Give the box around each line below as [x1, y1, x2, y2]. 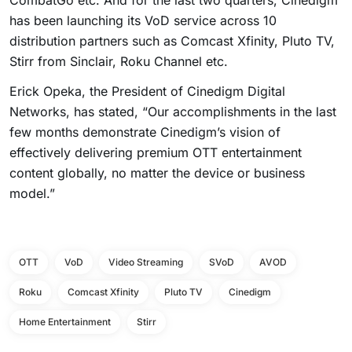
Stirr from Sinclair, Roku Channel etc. [9, 53, 228, 70]
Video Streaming [108, 256, 183, 269]
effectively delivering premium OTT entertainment [9, 145, 302, 161]
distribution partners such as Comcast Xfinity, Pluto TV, [9, 33, 335, 49]
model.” [9, 185, 55, 202]
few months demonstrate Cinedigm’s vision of [9, 124, 280, 141]
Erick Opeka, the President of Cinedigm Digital [9, 83, 285, 100]
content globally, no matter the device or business [9, 165, 305, 181]
